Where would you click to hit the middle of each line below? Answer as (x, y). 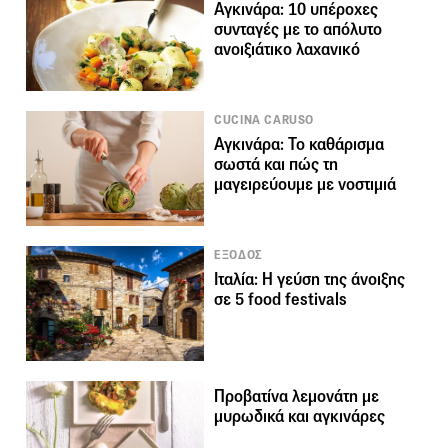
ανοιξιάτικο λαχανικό (287, 50)
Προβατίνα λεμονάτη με (297, 397)
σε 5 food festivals (281, 300)
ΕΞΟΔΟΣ (238, 255)
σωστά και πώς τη (276, 165)
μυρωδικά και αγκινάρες (300, 417)
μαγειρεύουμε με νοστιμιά (305, 185)
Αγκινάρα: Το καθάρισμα (299, 145)
